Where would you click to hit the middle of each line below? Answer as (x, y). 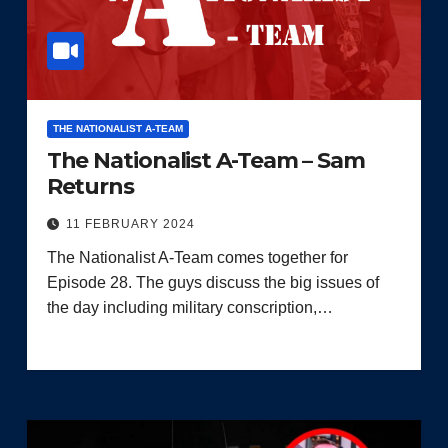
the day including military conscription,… (189, 307)
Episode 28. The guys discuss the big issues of (212, 282)
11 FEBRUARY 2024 (130, 223)
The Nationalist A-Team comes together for (197, 257)
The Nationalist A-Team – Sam (205, 160)
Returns (90, 186)
